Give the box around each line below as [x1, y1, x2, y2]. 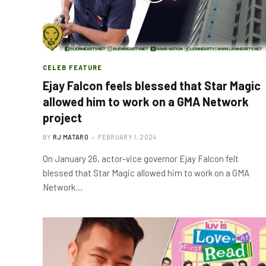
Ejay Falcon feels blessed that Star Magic [43, 78, 261, 93]
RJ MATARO [53, 133, 88, 141]
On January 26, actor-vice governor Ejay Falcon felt [43, 153, 239, 164]
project [43, 110, 82, 125]
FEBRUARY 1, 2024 [98, 133, 157, 141]
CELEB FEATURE [43, 64, 103, 71]
